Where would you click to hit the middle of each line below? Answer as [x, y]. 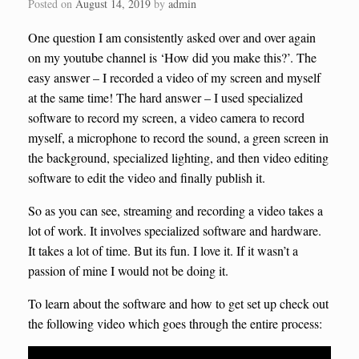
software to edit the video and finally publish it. [147, 177]
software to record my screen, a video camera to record [166, 117]
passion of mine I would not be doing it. [128, 270]
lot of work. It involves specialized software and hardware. [175, 230]
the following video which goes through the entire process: [175, 323]
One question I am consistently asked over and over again [172, 37]
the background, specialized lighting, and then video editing [178, 157]
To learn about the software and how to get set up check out [178, 303]
